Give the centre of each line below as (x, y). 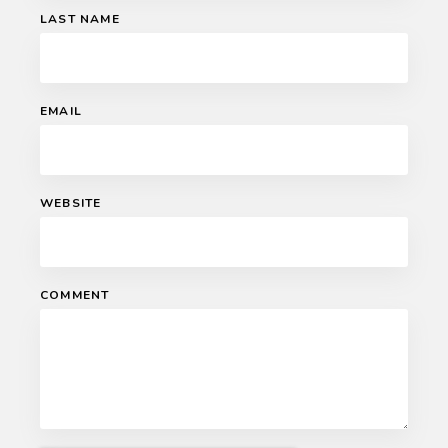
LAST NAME (80, 18)
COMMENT (75, 294)
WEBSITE (71, 202)
